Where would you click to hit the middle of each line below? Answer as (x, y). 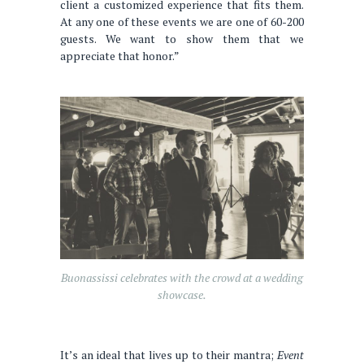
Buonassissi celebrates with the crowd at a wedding (182, 278)
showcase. (182, 295)
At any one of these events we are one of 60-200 (182, 21)
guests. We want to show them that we (182, 38)
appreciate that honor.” (120, 55)
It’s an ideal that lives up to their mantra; (169, 354)
